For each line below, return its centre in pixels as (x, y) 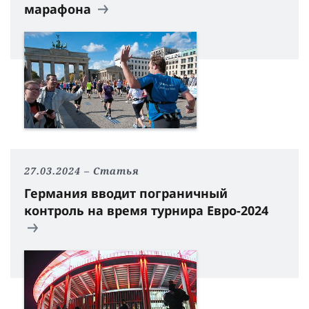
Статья (116, 171)
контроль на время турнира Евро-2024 (148, 211)
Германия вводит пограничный (126, 193)
